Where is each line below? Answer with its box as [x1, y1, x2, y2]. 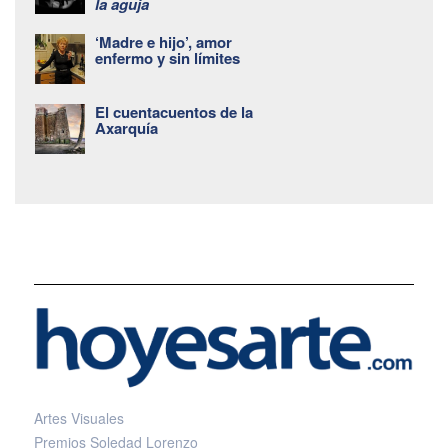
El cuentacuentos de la [95, 100, 253, 123]
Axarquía [95, 116, 158, 139]
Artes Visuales [34, 408, 124, 429]
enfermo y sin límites [95, 46, 240, 69]
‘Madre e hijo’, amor [95, 30, 232, 53]
